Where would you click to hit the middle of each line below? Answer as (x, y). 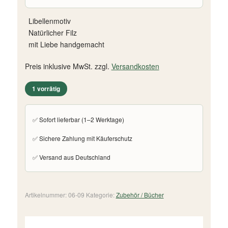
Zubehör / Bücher (140, 194)
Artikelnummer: (46, 194)
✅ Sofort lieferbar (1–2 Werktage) (78, 119)
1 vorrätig (46, 88)
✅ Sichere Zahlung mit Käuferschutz (82, 138)
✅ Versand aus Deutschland (71, 157)
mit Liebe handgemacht (66, 44)
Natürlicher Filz (52, 32)
